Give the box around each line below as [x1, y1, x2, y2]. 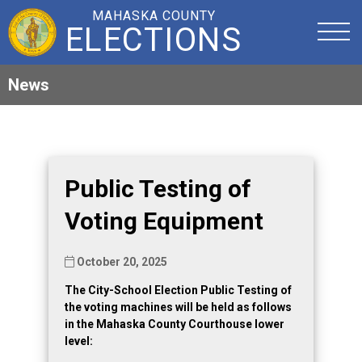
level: [65, 335, 93, 348]
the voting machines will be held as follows [65, 301, 292, 314]
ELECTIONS [65, 21, 242, 59]
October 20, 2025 [74, 255, 167, 269]
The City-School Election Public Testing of [65, 284, 292, 297]
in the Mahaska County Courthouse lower [65, 318, 284, 331]
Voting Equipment [65, 207, 263, 235]
